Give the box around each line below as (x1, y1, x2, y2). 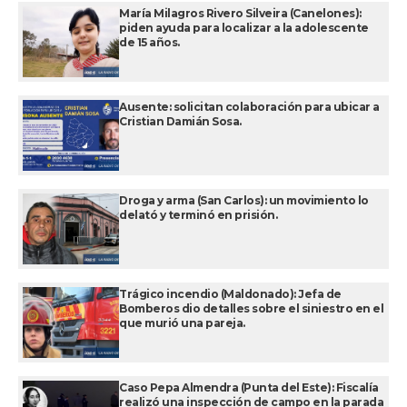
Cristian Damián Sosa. (119, 114, 242, 129)
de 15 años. (119, 35, 180, 50)
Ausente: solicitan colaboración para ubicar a (119, 100, 380, 114)
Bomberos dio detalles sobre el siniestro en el (119, 302, 383, 316)
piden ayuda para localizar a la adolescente (119, 21, 369, 35)
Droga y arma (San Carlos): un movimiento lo (119, 194, 369, 208)
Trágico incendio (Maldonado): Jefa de (119, 287, 342, 302)
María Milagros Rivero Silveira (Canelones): (119, 6, 362, 21)
